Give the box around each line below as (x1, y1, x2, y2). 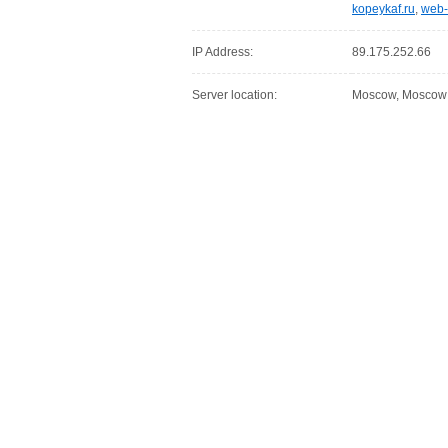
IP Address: (192, 45, 253, 59)
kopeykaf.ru (352, 2, 415, 16)
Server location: (192, 88, 277, 102)
